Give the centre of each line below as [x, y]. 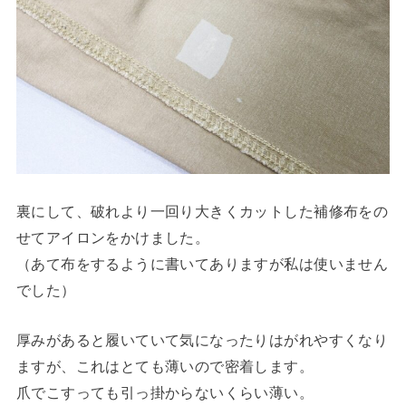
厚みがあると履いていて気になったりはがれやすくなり [202, 340]
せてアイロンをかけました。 [113, 237]
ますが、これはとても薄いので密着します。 [165, 367]
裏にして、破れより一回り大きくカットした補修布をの [202, 211]
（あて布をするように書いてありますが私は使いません [202, 263]
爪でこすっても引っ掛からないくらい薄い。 [165, 393]
